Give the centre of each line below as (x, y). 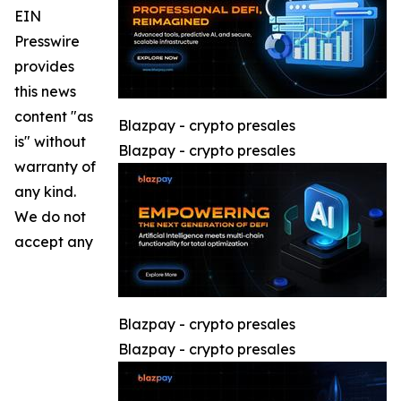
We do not (50, 217)
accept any (54, 242)
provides (44, 66)
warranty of (55, 166)
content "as (54, 116)
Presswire (47, 41)
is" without (50, 141)
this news (45, 91)
